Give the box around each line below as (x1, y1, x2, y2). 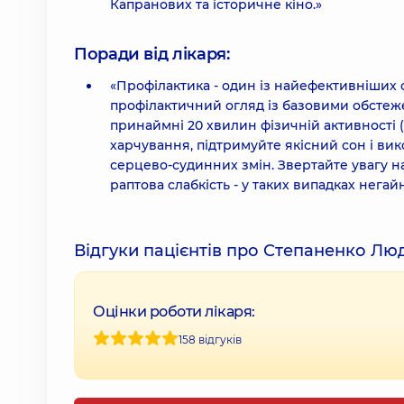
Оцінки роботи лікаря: (93, 303, 255, 320)
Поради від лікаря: (74, 44, 230, 64)
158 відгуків (179, 332, 242, 346)
